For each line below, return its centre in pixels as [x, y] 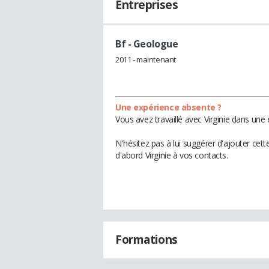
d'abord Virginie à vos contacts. [172, 155]
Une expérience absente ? [168, 107]
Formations [147, 239]
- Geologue [152, 44]
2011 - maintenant [146, 59]
